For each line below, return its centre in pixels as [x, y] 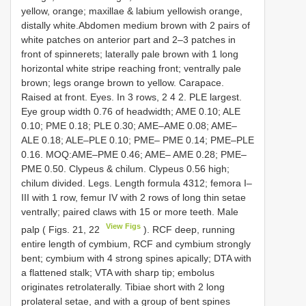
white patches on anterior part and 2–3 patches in [128, 39]
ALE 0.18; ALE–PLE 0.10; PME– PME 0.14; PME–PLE [138, 140]
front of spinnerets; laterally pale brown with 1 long [130, 54]
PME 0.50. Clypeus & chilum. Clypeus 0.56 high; [125, 168]
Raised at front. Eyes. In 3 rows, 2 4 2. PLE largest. [131, 97]
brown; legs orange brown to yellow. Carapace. [123, 82]
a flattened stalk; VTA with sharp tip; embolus [118, 272]
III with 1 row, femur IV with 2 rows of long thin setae [134, 197]
